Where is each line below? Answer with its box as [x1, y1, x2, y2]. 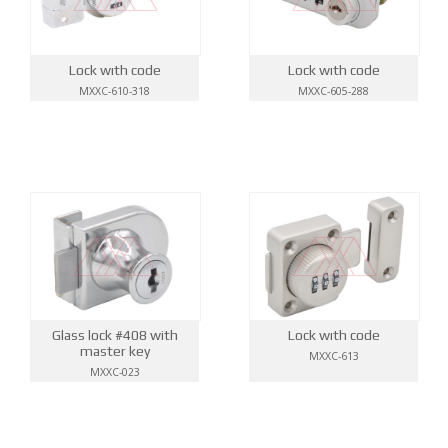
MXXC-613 [308, 349, 359, 364]
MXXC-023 [89, 365, 140, 380]
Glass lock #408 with [51, 327, 178, 344]
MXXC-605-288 [298, 83, 369, 98]
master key [79, 343, 150, 360]
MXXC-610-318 [79, 83, 150, 98]
